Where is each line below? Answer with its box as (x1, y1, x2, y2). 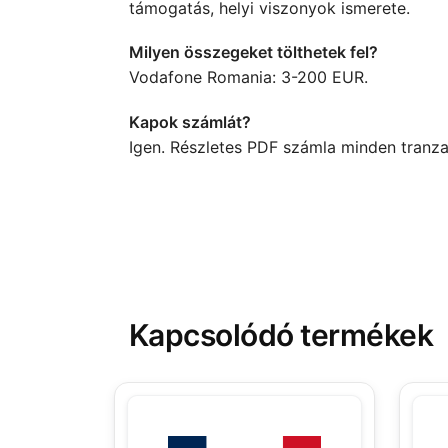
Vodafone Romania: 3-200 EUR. (128, 67, 368, 88)
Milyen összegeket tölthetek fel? (128, 42, 378, 63)
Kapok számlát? (128, 111, 251, 132)
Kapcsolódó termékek (128, 316, 434, 353)
